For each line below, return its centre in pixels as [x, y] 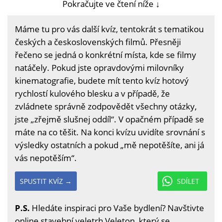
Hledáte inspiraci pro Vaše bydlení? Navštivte [117, 208]
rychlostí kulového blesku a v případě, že [92, 93]
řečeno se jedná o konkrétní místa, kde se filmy [106, 55]
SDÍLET [188, 181]
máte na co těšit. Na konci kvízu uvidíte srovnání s [110, 132]
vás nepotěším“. [46, 158]
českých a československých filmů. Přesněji [98, 42]
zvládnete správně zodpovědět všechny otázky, [106, 106]
